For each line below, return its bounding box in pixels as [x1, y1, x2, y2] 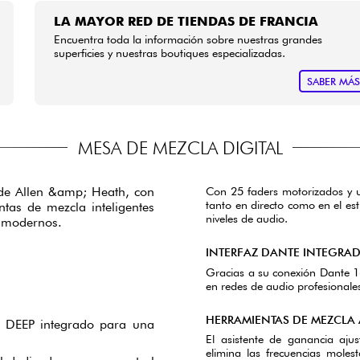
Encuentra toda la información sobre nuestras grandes [54, 32, 323, 47]
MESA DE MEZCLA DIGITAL [77, 136, 283, 158]
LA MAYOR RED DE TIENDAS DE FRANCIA [54, 14, 319, 30]
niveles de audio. [206, 211, 288, 226]
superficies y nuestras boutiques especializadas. [54, 46, 286, 60]
